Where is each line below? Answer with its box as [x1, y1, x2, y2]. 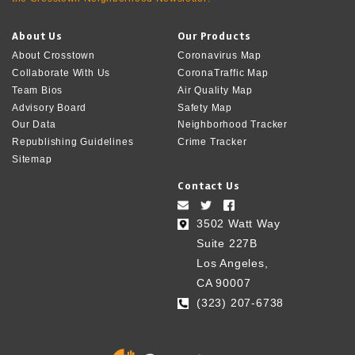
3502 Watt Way [197, 216, 281, 230]
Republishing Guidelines [12, 136, 134, 148]
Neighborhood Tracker [177, 119, 288, 131]
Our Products [177, 29, 251, 44]
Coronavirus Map [177, 50, 261, 62]
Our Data [12, 119, 56, 131]
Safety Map [177, 101, 232, 113]
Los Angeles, [197, 256, 269, 269]
